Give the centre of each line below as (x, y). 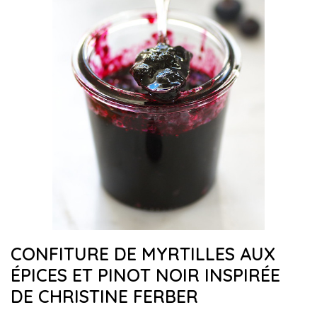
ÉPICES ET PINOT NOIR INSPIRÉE (145, 275)
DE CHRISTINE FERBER (104, 296)
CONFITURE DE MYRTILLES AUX (143, 254)
